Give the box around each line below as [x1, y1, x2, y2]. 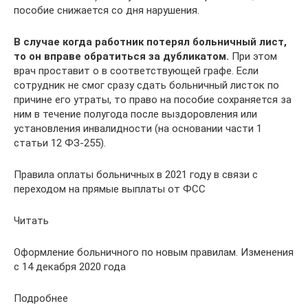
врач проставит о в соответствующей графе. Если [14, 65, 258, 77]
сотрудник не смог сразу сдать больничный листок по [14, 79, 279, 91]
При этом [229, 50, 277, 63]
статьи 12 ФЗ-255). [14, 137, 106, 149]
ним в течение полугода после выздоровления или [14, 108, 257, 120]
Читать [14, 214, 49, 227]
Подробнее [14, 292, 68, 305]
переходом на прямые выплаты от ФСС [14, 183, 206, 195]
